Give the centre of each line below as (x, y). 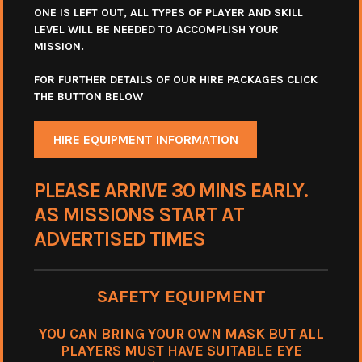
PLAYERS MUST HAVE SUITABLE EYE (181, 351)
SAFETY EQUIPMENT (181, 296)
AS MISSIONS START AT (139, 214)
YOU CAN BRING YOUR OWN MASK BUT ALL (181, 334)
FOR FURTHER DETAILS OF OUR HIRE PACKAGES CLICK (176, 80)
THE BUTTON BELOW (88, 97)
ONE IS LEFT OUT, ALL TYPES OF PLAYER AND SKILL (168, 13)
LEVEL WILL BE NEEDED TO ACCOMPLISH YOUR (156, 30)
